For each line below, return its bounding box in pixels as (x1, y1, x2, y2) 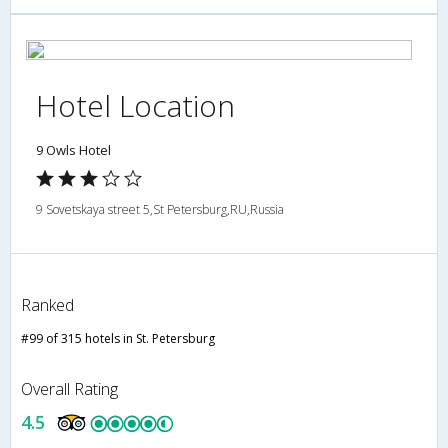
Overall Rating (21, 378, 118, 401)
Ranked (21, 294, 74, 317)
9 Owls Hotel (36, 141, 111, 160)
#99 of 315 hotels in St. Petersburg (21, 330, 215, 348)
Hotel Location (36, 85, 235, 127)
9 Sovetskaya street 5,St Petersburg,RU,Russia (36, 201, 284, 219)
